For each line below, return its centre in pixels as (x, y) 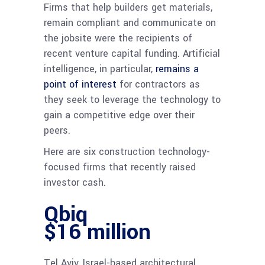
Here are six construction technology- (127, 151)
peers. (57, 130)
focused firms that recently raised (120, 167)
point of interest (80, 84)
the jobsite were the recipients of (118, 38)
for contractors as (158, 84)
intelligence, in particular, (100, 69)
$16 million (97, 232)
